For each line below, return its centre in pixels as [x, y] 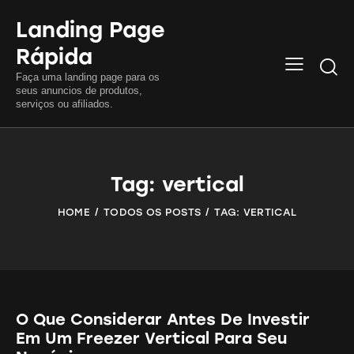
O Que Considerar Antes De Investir [163, 319]
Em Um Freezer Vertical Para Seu [151, 338]
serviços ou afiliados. [64, 104]
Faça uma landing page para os [88, 77]
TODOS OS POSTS [153, 212]
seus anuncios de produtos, [79, 90]
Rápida [54, 56]
